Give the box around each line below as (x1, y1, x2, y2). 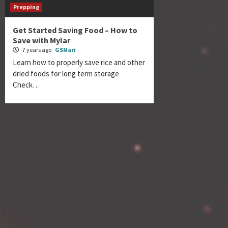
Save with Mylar (13, 35, 70, 46)
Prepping (13, 3, 39, 11)
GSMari (55, 46, 76, 54)
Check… (13, 80, 40, 90)
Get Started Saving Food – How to (13, 25, 137, 36)
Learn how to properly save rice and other (13, 58, 145, 68)
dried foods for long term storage (13, 69, 122, 79)
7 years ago (21, 46, 52, 54)
